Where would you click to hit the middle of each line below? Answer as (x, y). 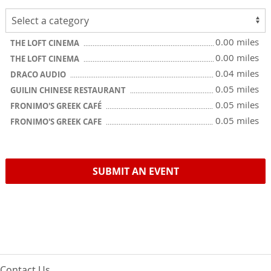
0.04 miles (237, 73)
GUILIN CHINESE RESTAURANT (69, 90)
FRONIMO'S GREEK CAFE (57, 122)
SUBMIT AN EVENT (135, 171)
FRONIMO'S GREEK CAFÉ (57, 106)
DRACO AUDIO (39, 74)
